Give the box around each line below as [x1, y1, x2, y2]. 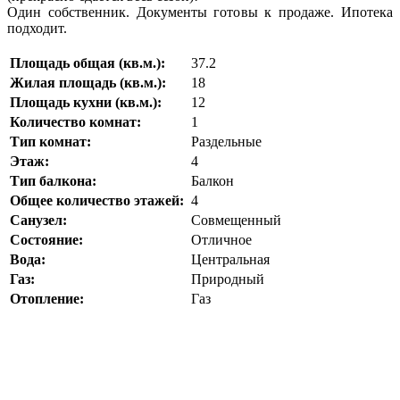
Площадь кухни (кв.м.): [10, 95, 162, 111]
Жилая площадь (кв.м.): [10, 75, 166, 91]
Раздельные [187, 134, 262, 150]
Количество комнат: [10, 114, 141, 130]
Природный [187, 271, 264, 287]
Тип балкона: [10, 173, 96, 189]
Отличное [187, 232, 252, 248]
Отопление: [10, 291, 84, 307]
